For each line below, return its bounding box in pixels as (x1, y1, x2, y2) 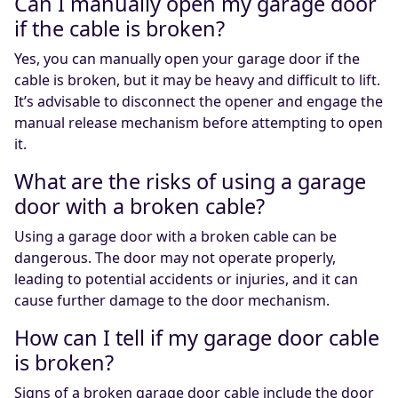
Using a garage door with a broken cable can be (14, 227, 337, 247)
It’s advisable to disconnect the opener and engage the (14, 92, 383, 112)
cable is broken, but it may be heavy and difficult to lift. (14, 70, 380, 91)
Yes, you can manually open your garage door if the (14, 49, 360, 69)
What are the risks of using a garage (14, 167, 366, 196)
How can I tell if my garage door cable (14, 323, 379, 353)
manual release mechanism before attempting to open (14, 113, 383, 133)
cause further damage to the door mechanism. (14, 291, 330, 311)
